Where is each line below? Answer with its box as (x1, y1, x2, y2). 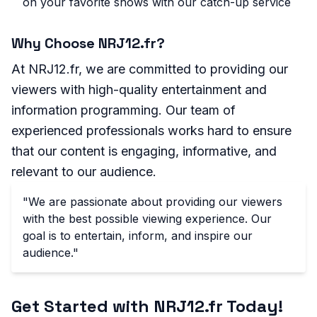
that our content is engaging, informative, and (11, 144, 277, 159)
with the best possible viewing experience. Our (23, 212, 272, 226)
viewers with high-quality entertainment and (11, 82, 267, 98)
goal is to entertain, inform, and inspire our (23, 229, 253, 243)
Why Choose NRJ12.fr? (11, 34, 165, 53)
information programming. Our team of (11, 103, 236, 118)
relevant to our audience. (11, 164, 156, 180)
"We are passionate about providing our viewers (23, 195, 282, 209)
